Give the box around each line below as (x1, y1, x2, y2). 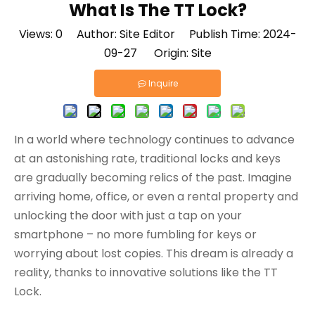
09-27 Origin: (103, 45, 191, 61)
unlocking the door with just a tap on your (14, 207, 242, 224)
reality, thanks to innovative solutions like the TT (14, 264, 278, 281)
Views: (18, 26, 56, 42)
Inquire (148, 77, 178, 89)
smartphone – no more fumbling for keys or (14, 226, 257, 243)
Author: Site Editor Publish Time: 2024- (62, 26, 297, 42)
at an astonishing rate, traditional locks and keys (14, 150, 281, 167)
